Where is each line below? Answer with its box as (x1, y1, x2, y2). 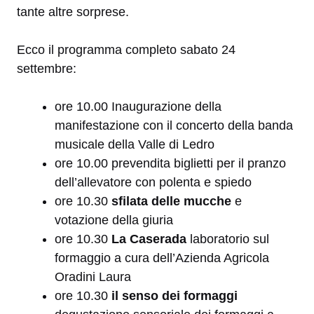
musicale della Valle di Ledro (55, 137, 214, 152)
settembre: (17, 62, 76, 76)
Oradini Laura (55, 270, 131, 285)
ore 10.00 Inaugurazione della (55, 100, 221, 114)
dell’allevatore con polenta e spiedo (55, 175, 252, 190)
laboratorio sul (186, 232, 269, 247)
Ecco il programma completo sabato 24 (17, 43, 235, 57)
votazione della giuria (55, 213, 173, 228)
